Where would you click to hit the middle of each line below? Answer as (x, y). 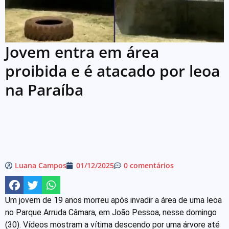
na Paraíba (44, 89)
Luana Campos (41, 165)
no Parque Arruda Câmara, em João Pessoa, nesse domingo (111, 212)
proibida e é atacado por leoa (112, 71)
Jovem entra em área (82, 52)
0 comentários (149, 165)
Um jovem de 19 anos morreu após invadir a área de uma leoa (113, 200)
